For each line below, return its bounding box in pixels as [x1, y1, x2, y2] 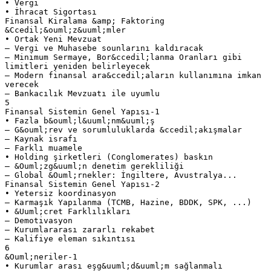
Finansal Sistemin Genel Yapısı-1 [5, 106, 160, 116]
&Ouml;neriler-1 [5, 252, 77, 261]
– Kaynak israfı [5, 134, 77, 143]
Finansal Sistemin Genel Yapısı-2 [5, 179, 160, 189]
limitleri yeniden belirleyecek [5, 61, 150, 71]
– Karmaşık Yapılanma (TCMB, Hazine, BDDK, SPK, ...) [5, 197, 252, 207]
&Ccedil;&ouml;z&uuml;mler [5, 25, 126, 34]
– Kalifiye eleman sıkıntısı [5, 233, 135, 243]
